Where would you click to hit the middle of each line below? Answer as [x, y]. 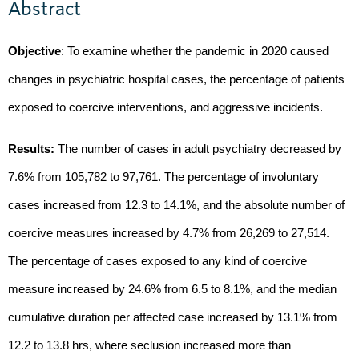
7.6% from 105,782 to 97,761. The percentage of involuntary [163, 177]
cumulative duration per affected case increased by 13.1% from [173, 318]
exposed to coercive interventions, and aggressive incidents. [165, 107]
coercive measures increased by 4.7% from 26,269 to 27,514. [169, 234]
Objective [34, 51]
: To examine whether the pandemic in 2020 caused [195, 51]
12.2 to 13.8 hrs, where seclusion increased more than [149, 346]
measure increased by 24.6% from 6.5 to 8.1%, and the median [172, 290]
